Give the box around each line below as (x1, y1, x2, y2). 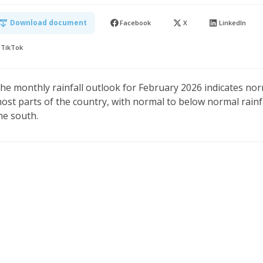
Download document (10, 18, 87, 28)
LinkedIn (218, 18, 246, 27)
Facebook (120, 18, 151, 27)
